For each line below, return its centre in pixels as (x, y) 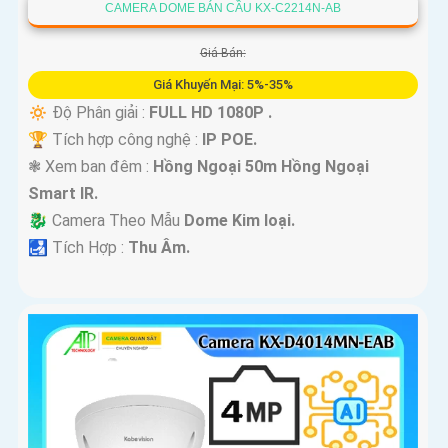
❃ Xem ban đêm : (90, 167)
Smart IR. (63, 194)
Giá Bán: (222, 53)
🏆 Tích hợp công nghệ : (115, 140)
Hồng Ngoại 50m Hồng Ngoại (261, 167)
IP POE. (229, 140)
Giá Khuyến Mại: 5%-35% (222, 85)
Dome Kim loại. (239, 221)
